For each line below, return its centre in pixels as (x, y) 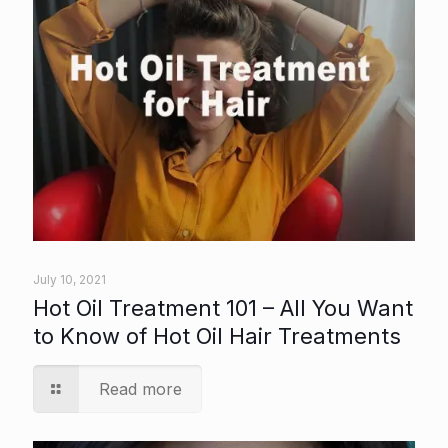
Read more (141, 388)
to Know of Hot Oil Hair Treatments (217, 335)
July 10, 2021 (69, 279)
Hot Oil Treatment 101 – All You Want (223, 307)
